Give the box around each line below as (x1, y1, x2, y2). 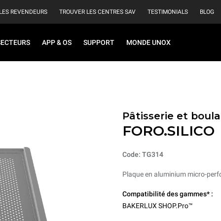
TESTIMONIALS (147, 8, 188, 15)
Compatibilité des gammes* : (122, 190, 213, 198)
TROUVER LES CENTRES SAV (59, 8, 136, 15)
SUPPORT (83, 38, 114, 46)
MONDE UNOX (126, 38, 171, 46)
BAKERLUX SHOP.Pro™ (122, 202, 193, 210)
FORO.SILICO (122, 122, 215, 139)
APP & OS (42, 38, 72, 46)
